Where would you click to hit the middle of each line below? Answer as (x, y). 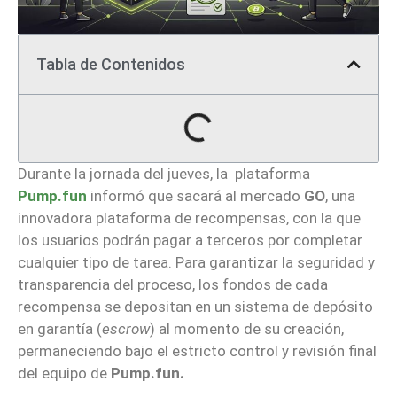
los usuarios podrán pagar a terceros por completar (190, 240)
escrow (126, 328)
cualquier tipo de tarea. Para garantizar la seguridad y (196, 262)
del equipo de (64, 373)
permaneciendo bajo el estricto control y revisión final (197, 350)
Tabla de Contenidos (111, 64)
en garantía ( (60, 328)
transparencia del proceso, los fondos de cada (173, 284)
